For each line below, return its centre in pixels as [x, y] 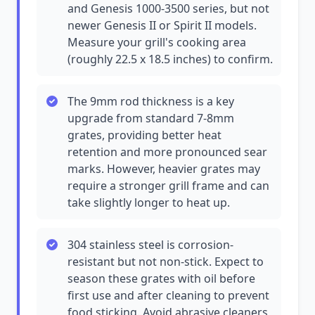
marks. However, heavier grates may [164, 169]
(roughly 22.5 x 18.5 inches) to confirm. [170, 59]
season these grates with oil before [161, 278]
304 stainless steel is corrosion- [150, 245]
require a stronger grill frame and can [168, 186]
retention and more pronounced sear [167, 152]
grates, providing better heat [144, 135]
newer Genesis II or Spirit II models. [162, 25]
